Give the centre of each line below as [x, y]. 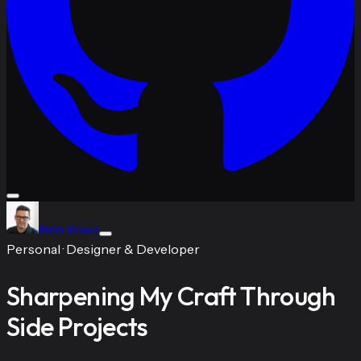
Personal [33, 249]
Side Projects [77, 327]
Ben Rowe [69, 228]
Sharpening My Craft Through [171, 296]
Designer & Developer [133, 249]
